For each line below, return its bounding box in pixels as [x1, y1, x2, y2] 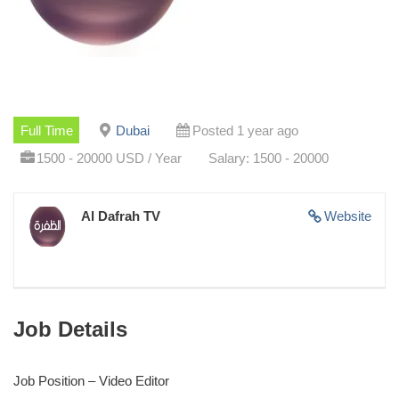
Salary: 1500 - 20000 [208, 150, 329, 166]
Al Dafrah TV [81, 208, 160, 224]
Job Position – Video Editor [13, 372, 169, 388]
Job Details [13, 316, 127, 341]
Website [324, 208, 371, 224]
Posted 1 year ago [191, 122, 298, 138]
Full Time [20, 122, 73, 138]
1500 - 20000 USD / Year [36, 150, 182, 166]
